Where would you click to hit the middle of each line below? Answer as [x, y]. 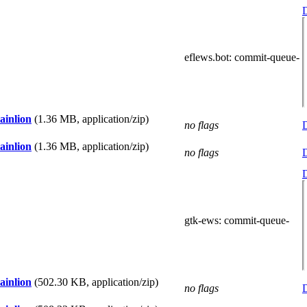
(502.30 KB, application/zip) [96, 282]
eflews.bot [207, 57]
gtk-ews [201, 220]
